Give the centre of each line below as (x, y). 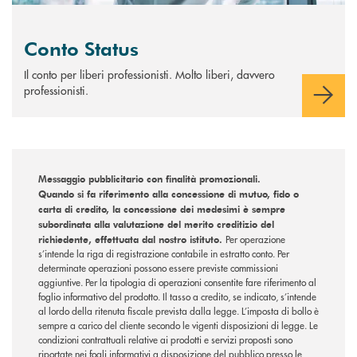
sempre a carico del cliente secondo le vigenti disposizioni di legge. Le (178, 325)
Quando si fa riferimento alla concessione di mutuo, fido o (169, 193)
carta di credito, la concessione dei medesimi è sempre (162, 208)
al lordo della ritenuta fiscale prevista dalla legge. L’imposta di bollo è (178, 311)
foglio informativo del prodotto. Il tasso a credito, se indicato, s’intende (177, 296)
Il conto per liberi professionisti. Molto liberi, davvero (149, 74)
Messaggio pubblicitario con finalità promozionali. (149, 178)
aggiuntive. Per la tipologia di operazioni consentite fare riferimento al (177, 282)
